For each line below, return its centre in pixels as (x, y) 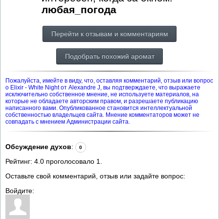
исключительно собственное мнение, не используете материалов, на (102, 94)
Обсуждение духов (38, 146)
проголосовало (70, 161)
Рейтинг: (20, 161)
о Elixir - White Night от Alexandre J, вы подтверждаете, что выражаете (103, 87)
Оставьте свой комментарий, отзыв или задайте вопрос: (95, 176)
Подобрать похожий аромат (109, 56)
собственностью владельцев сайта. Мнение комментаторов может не (102, 115)
